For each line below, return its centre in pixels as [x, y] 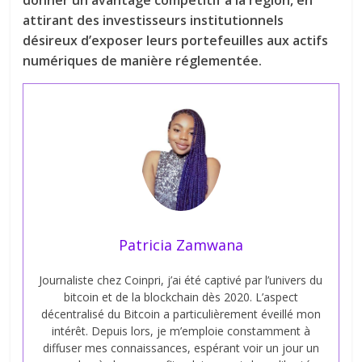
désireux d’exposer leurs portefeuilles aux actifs [176, 40]
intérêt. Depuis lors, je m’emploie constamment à [181, 331]
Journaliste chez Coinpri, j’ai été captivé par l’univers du [181, 280]
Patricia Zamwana [181, 245]
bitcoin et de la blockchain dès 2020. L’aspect [181, 297]
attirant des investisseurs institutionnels [154, 20]
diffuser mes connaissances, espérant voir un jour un [181, 348]
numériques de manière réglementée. [143, 60]
